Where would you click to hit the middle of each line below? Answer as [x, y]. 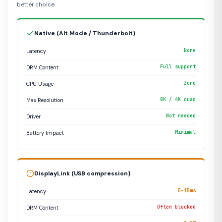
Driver [33, 117]
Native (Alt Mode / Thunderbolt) [85, 33]
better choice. [36, 5]
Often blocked [176, 207]
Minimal [185, 132]
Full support [178, 67]
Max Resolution [45, 100]
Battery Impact [45, 133]
